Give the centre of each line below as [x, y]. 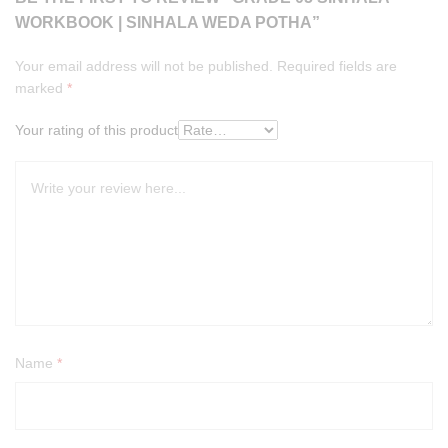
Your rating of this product [96, 129]
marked [41, 87]
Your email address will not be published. [144, 65]
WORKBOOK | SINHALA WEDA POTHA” [167, 22]
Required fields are [337, 65]
